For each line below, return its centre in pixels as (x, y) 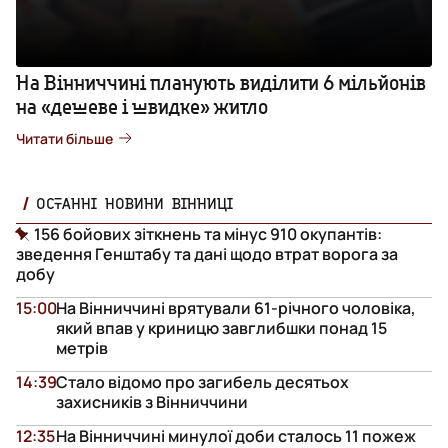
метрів (82, 347)
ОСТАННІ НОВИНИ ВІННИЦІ (134, 202)
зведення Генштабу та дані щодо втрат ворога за (207, 253)
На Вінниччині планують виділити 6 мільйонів (221, 82)
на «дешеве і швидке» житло (142, 106)
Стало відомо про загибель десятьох (202, 381)
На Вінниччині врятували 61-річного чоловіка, (236, 307)
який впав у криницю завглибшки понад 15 (221, 327)
